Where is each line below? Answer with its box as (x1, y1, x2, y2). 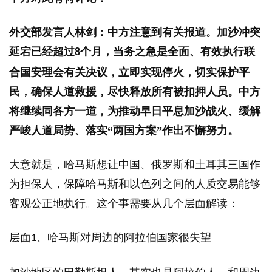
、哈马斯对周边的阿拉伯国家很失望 (36, 231, 211, 244)
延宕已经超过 (9, 46, 75, 58)
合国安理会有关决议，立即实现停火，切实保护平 (9, 66, 250, 79)
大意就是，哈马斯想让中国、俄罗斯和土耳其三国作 (9, 158, 260, 171)
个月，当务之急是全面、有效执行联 (80, 46, 255, 58)
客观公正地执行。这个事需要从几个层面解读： (9, 197, 239, 210)
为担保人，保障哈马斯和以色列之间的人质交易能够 (9, 178, 260, 191)
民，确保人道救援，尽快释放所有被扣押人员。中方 (9, 86, 260, 98)
